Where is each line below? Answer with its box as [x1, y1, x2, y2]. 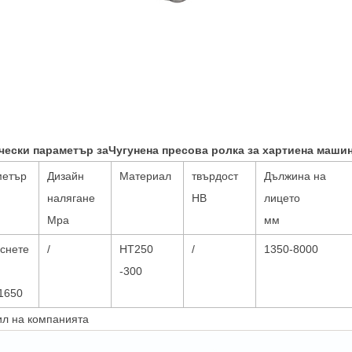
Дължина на [264, 169, 326, 182]
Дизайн [47, 169, 84, 182]
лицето [264, 191, 300, 204]
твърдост [192, 169, 238, 182]
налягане [47, 191, 95, 204]
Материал [119, 169, 171, 182]
